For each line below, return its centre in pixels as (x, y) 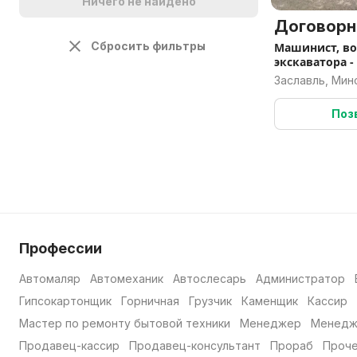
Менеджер (271, 323)
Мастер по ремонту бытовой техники (125, 323)
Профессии (61, 248)
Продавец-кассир (69, 345)
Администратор (300, 279)
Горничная (150, 301)
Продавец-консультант (195, 345)
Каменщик (270, 301)
